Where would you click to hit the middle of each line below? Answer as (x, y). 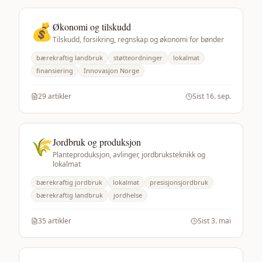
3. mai (221, 221)
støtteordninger (138, 58)
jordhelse (128, 195)
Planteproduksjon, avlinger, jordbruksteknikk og (129, 155)
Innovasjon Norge (111, 70)
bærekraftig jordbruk (69, 182)
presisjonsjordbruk (179, 182)
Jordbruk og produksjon (97, 142)
